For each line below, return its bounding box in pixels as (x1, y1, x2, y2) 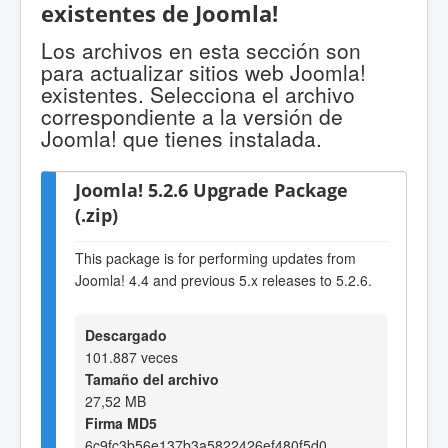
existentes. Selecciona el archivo (41, 78, 355, 109)
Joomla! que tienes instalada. (41, 122, 322, 153)
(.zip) (75, 201, 118, 227)
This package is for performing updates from (75, 248, 356, 269)
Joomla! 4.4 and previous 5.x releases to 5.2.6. (75, 270, 372, 291)
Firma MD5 (85, 412, 157, 433)
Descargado (85, 324, 167, 345)
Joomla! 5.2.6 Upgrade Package (75, 176, 348, 202)
